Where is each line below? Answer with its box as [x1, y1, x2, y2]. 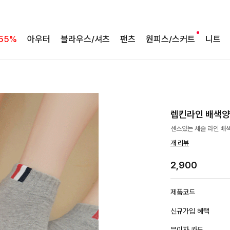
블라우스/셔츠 [61, 34, 110, 45]
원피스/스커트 [146, 34, 195, 45]
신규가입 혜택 [170, 207, 209, 216]
